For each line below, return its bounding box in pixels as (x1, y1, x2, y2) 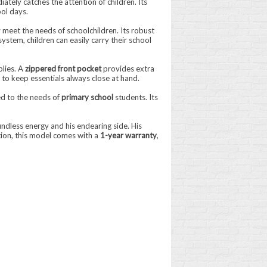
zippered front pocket (24, 64, 101, 73)
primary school (61, 92, 113, 102)
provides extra (101, 64, 154, 73)
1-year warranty (100, 131, 157, 140)
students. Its (113, 92, 158, 102)
